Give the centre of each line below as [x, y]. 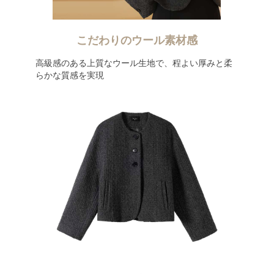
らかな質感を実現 [69, 75]
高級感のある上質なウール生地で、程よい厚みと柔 [134, 63]
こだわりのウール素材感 [137, 40]
